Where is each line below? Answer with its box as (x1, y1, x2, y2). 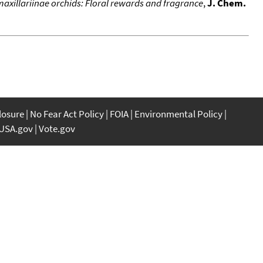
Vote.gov (39, 122, 75, 135)
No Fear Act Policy (30, 107, 104, 120)
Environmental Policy (134, 107, 222, 120)
